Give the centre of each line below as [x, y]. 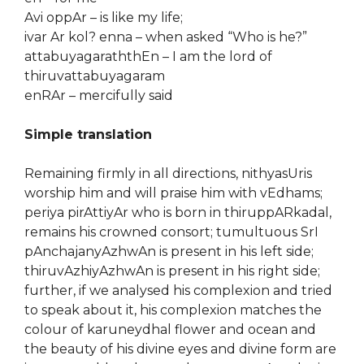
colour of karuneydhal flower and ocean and [170, 329]
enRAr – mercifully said [99, 95]
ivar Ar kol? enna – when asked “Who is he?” [166, 37]
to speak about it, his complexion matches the [173, 310]
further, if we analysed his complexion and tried [178, 290]
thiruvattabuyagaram [95, 76]
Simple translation [88, 134]
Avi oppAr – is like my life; [104, 17]
